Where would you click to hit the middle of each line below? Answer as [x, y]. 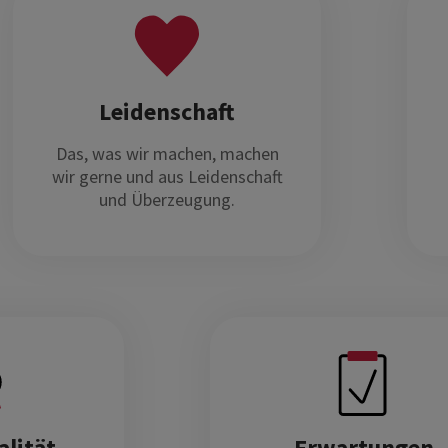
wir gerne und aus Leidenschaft [167, 176]
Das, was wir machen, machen [167, 153]
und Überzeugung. [167, 199]
